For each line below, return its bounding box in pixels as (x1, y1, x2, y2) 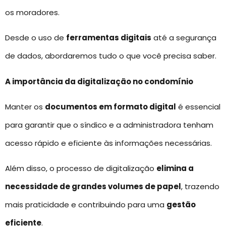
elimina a (156, 163, 194, 174)
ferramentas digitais (66, 32, 151, 43)
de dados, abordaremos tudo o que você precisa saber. (5, 50, 216, 62)
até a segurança (151, 32, 216, 43)
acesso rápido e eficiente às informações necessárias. (5, 137, 212, 148)
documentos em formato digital (45, 101, 176, 112)
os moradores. (5, 7, 60, 18)
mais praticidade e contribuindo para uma (5, 199, 166, 210)
